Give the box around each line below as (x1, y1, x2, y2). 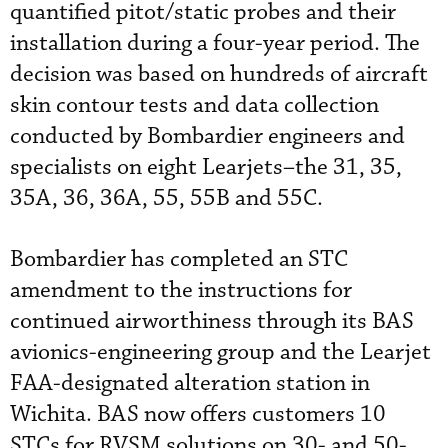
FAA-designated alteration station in (10, 369, 370, 398)
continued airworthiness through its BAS (10, 307, 414, 336)
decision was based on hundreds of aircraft (10, 60, 428, 89)
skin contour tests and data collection (10, 91, 379, 120)
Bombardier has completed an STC (10, 245, 348, 274)
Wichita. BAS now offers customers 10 (10, 400, 386, 429)
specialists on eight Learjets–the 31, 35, (10, 153, 402, 182)
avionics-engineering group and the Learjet (10, 338, 431, 367)
